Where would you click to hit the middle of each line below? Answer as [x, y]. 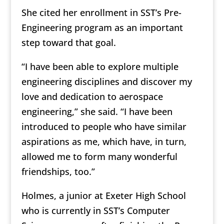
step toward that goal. [68, 43]
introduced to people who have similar [104, 127]
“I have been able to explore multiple [100, 67]
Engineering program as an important [102, 28]
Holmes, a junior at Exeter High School [103, 196]
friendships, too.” [58, 172]
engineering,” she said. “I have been [97, 112]
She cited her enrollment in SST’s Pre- [101, 13]
